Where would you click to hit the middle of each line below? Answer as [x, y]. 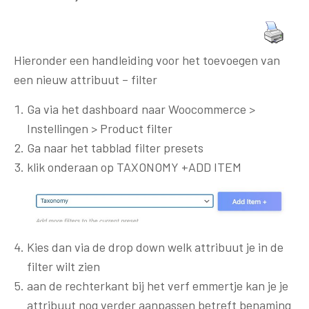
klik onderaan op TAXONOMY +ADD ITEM [134, 167]
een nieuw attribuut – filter [86, 79]
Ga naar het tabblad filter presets [115, 147]
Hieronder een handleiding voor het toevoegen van [147, 60]
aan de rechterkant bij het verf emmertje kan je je [157, 285]
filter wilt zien [63, 266]
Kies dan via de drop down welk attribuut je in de [155, 247]
